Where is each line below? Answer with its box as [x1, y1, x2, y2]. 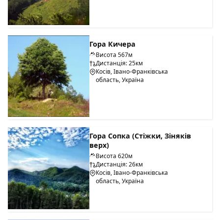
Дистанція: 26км [96, 160, 143, 169]
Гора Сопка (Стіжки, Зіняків [89, 131, 192, 141]
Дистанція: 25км [96, 59, 143, 68]
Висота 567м [96, 51, 133, 59]
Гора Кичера [89, 39, 136, 49]
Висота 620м [96, 152, 133, 161]
